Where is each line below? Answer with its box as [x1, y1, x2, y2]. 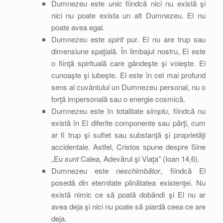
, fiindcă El [160, 165, 206, 176]
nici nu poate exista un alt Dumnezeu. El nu [51, 10, 206, 20]
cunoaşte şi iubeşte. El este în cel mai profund [51, 70, 206, 80]
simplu [146, 106, 168, 116]
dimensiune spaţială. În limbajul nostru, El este [51, 46, 206, 56]
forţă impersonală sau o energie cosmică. [51, 94, 185, 104]
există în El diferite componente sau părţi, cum [51, 117, 206, 128]
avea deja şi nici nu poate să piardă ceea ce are [51, 201, 206, 212]
